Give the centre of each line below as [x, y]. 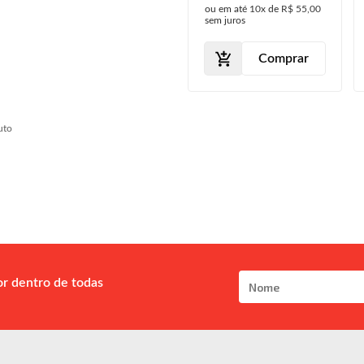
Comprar [284, 58]
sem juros [225, 21]
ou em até [227, 9]
